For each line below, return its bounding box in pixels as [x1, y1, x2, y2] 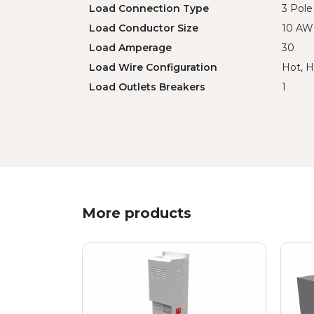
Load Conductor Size [89, 22, 198, 34]
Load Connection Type [89, 2, 209, 15]
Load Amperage [89, 41, 172, 54]
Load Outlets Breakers [89, 81, 205, 93]
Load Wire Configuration [89, 61, 217, 74]
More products [82, 204, 191, 221]
